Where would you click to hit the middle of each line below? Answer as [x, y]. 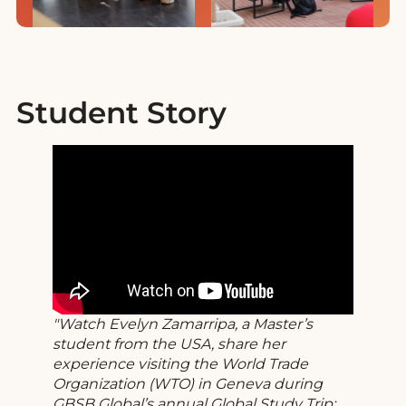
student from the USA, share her [169, 344]
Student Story [121, 113]
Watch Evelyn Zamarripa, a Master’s [185, 324]
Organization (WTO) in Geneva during [188, 384]
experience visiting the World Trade [180, 364]
